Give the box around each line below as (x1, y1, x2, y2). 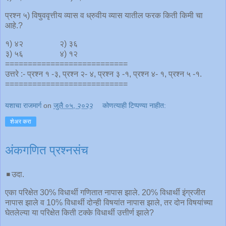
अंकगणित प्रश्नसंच (5, 144, 88, 157)
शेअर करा (10, 118, 31, 126)
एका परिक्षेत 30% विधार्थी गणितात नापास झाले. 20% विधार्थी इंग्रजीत (5, 188, 205, 197)
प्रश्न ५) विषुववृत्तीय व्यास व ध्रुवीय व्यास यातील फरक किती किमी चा (5, 11, 203, 20)
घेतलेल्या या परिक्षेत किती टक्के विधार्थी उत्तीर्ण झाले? (5, 208, 154, 217)
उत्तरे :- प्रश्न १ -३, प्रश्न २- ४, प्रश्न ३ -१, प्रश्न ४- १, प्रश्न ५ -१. (5, 69, 202, 78)
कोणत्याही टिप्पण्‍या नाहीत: (102, 101, 166, 110)
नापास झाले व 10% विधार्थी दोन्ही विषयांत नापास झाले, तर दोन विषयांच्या (5, 198, 213, 207)
